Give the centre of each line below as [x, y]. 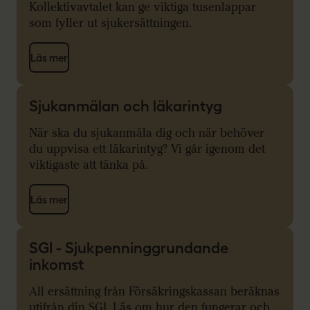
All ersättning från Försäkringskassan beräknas [154, 292]
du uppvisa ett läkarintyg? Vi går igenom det [147, 149]
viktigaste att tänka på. [90, 165]
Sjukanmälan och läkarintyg [126, 106]
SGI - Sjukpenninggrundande [129, 248]
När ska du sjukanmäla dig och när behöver [147, 134]
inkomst [56, 265]
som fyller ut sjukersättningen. [112, 24]
